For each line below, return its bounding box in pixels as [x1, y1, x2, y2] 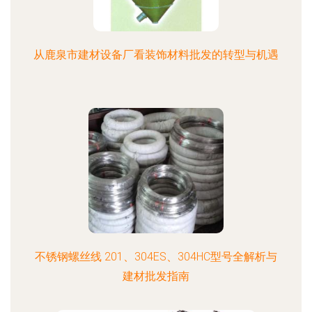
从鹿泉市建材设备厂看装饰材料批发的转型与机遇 [33, 48, 279, 61]
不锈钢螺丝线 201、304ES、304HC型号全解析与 [35, 250, 277, 263]
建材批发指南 [123, 270, 189, 283]
